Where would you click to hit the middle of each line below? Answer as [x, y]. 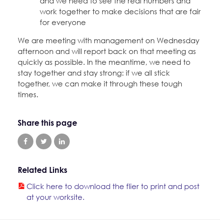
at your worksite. [55, 197]
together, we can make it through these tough [100, 83]
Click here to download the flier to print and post [113, 186]
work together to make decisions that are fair [120, 11]
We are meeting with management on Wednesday [109, 40]
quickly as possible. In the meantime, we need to [104, 62]
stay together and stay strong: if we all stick [94, 73]
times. [28, 94]
